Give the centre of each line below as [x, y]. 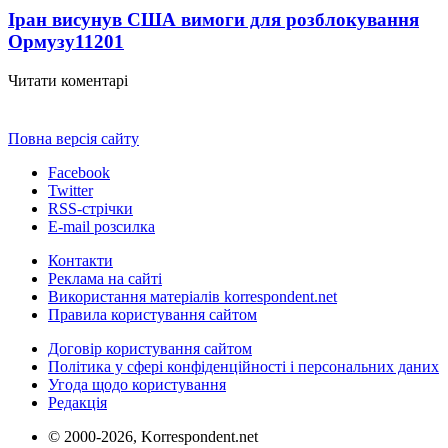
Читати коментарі [68, 80]
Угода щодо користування [137, 384]
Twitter [70, 190]
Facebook [79, 172]
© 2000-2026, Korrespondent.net [153, 436]
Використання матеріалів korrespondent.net [192, 296]
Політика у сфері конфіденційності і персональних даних [243, 366]
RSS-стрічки [90, 208]
